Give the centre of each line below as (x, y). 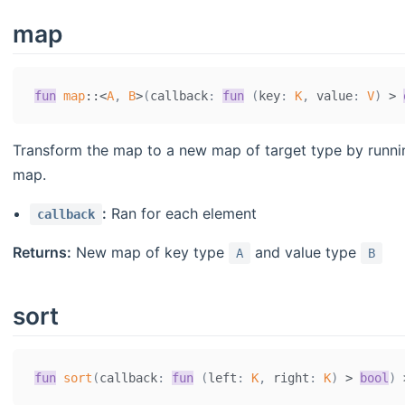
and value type (306, 253)
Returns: (42, 253)
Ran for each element (182, 214)
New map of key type (150, 253)
